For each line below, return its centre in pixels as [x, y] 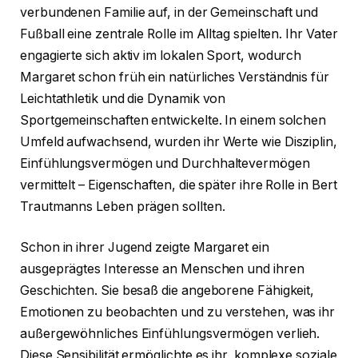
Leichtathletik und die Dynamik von [123, 98]
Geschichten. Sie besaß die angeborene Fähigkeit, [167, 291]
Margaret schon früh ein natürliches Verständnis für [175, 77]
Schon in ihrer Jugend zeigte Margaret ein [145, 248]
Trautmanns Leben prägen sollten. [123, 206]
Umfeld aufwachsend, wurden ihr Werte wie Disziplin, [179, 141]
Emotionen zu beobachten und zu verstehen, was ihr [178, 312]
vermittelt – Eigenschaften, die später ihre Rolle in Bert [179, 185]
